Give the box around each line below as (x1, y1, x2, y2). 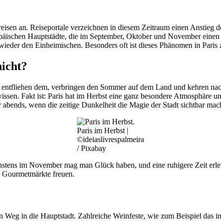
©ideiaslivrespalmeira (77, 135, 144, 144)
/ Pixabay (77, 144, 106, 152)
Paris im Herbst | (77, 126, 128, 135)
